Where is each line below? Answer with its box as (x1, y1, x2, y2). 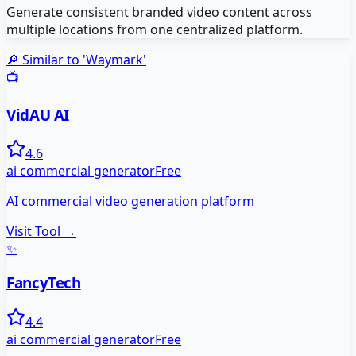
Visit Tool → (6, 222, 76, 241)
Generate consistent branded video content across (6, 2, 312, 21)
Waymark (86, 50, 143, 68)
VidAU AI (6, 104, 70, 125)
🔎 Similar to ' (6, 50, 86, 68)
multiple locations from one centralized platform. (6, 20, 303, 38)
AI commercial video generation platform (6, 192, 254, 211)
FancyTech (6, 273, 81, 293)
